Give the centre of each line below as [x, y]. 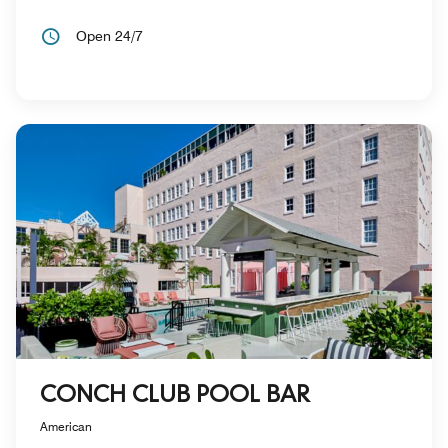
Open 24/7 [109, 36]
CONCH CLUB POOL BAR [175, 395]
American [66, 426]
